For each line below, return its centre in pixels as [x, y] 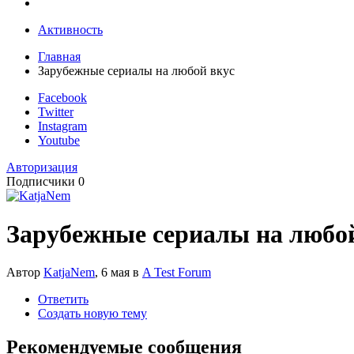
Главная [59, 56]
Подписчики [41, 181]
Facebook [62, 97]
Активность [70, 29]
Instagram [62, 126]
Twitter [56, 111]
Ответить [63, 299]
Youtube [59, 140]
